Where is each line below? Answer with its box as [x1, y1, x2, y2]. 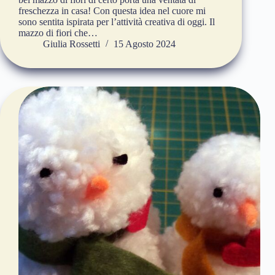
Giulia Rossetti [43, 39, 100, 50]
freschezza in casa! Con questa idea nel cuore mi [18, 6, 206, 17]
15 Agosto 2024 [114, 39, 176, 50]
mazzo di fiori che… [18, 28, 98, 39]
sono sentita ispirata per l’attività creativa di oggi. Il [18, 17, 215, 28]
